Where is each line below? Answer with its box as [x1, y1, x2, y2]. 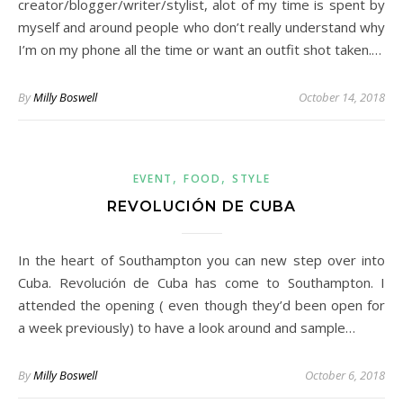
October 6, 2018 [305, 367, 385, 383]
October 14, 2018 [299, 89, 385, 105]
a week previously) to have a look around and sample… [18, 318, 355, 336]
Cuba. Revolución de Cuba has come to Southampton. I [18, 273, 385, 291]
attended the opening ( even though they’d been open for [18, 296, 385, 314]
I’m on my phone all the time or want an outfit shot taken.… [18, 40, 381, 58]
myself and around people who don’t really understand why [18, 18, 385, 36]
